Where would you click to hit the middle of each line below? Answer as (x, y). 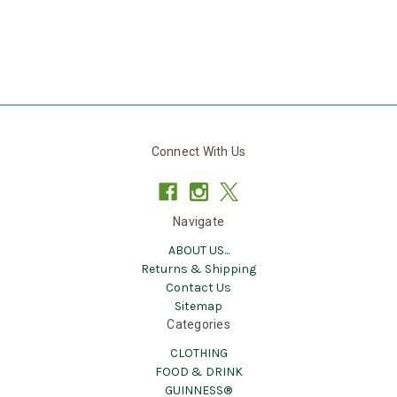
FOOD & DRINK (198, 372)
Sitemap (198, 307)
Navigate (198, 222)
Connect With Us (198, 152)
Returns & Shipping (198, 269)
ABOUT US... (198, 251)
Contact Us (198, 288)
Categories (198, 325)
